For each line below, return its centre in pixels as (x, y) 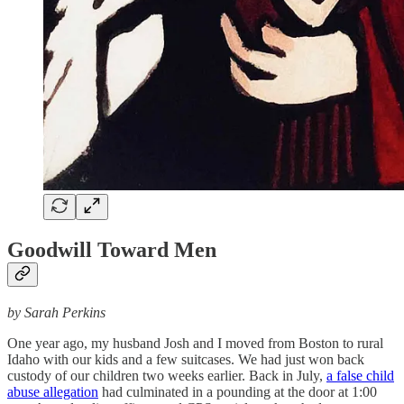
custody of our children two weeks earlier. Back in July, (167, 375)
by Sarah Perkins (56, 312)
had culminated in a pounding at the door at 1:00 (238, 391)
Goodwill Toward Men (112, 249)
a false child (360, 375)
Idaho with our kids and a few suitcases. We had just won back (186, 359)
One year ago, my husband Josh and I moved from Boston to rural (195, 343)
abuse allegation (53, 391)
